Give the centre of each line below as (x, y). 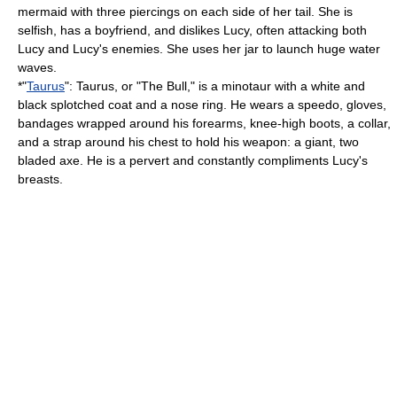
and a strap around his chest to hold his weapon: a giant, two (188, 142)
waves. (37, 67)
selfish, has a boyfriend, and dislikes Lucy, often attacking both (192, 30)
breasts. (40, 179)
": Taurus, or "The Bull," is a (143, 86)
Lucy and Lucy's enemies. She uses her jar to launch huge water (199, 49)
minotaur (246, 86)
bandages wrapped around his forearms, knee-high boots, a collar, (204, 123)
